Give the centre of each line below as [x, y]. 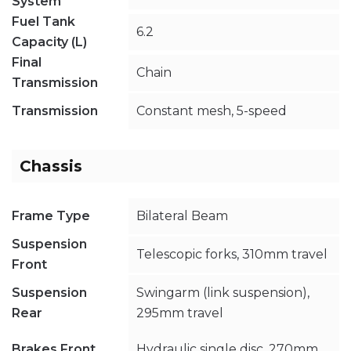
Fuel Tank [43, 21]
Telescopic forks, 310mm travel [232, 254]
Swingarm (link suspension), [223, 292]
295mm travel [180, 313]
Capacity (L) [49, 42]
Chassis [51, 166]
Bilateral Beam [183, 215]
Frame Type [51, 215]
